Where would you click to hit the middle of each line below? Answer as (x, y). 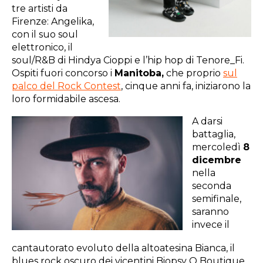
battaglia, (214, 134)
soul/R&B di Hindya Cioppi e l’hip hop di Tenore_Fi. (128, 60)
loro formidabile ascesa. (66, 99)
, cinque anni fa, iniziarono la (186, 86)
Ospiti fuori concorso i (63, 73)
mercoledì (218, 147)
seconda (212, 186)
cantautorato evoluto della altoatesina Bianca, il (123, 248)
